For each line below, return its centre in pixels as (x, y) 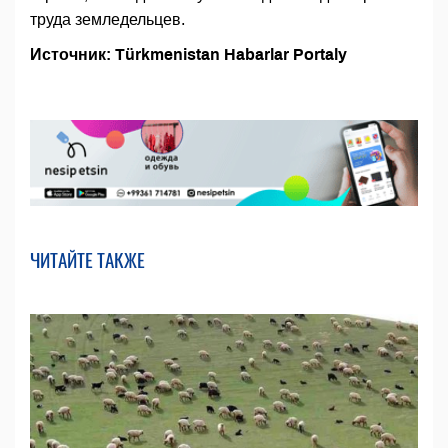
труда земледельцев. (107, 20)
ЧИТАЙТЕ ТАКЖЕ (87, 259)
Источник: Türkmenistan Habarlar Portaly (188, 55)
